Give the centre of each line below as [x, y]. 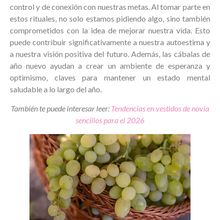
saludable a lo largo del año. [56, 89]
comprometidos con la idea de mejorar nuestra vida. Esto [110, 30]
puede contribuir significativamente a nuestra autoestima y [110, 42]
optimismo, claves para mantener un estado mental [110, 78]
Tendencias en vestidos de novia [160, 108]
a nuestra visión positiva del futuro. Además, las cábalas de [110, 54]
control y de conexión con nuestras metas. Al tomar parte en [110, 7]
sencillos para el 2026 [110, 120]
